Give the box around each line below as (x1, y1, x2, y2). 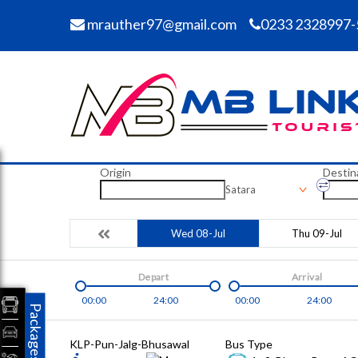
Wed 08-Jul (171, 227, 225, 240)
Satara (225, 183, 256, 196)
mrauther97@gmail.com (85, 15, 237, 33)
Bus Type (225, 337, 272, 351)
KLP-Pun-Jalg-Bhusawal (70, 337, 189, 351)
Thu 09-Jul (292, 227, 342, 240)
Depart (137, 271, 169, 283)
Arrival (291, 271, 323, 283)
